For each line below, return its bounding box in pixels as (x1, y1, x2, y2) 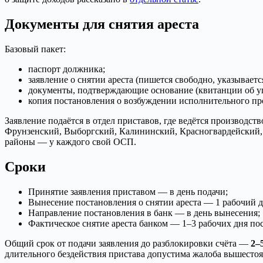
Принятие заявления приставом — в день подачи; (28, 186, 228, 197)
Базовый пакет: (5, 44, 66, 55)
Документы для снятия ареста (5, 16, 199, 32)
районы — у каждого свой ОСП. (5, 137, 136, 147)
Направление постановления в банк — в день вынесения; (28, 207, 260, 218)
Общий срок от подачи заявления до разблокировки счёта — (5, 238, 251, 248)
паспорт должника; (28, 64, 105, 75)
